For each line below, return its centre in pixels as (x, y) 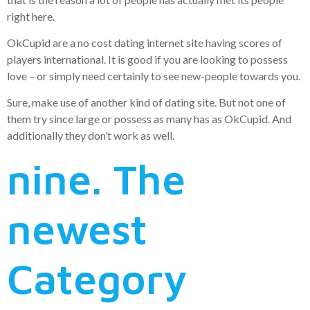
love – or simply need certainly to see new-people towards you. (154, 76)
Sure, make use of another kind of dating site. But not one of (146, 102)
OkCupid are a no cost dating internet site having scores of (145, 43)
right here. (31, 16)
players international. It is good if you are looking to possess (147, 60)
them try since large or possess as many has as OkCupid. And (149, 119)
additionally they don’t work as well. (91, 136)
